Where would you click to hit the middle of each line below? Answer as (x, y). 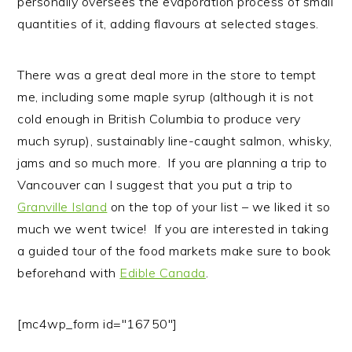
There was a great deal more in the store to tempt (167, 75)
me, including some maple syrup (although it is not (166, 97)
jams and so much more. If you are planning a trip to (172, 163)
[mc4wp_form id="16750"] (97, 324)
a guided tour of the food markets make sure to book (174, 251)
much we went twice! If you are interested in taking (173, 229)
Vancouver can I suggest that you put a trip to (155, 185)
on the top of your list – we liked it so (219, 207)
